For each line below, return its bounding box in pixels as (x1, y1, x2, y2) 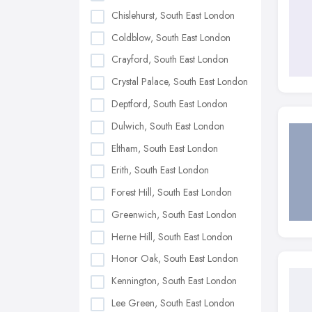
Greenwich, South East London (111, 207, 237, 221)
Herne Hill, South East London (111, 229, 233, 244)
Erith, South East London (111, 163, 209, 178)
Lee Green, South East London (111, 295, 235, 310)
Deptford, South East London (111, 96, 228, 111)
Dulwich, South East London (111, 118, 224, 133)
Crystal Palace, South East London (111, 75, 248, 89)
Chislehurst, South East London (111, 8, 235, 22)
